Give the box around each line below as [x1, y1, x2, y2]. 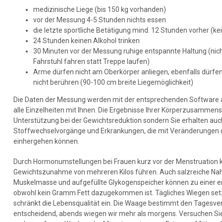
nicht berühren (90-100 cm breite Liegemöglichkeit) [33, 78, 195, 87]
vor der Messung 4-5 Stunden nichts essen [33, 16, 166, 24]
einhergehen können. [13, 137, 81, 146]
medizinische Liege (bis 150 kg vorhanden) [33, 5, 166, 14]
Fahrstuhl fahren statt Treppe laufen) [33, 57, 150, 66]
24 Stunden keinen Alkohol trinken [33, 37, 140, 45]
